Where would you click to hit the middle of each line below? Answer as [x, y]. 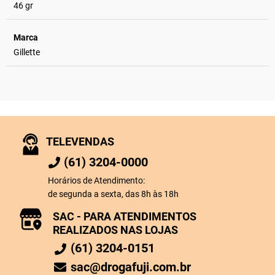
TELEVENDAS [80, 142]
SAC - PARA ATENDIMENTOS [125, 217]
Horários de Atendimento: [96, 181]
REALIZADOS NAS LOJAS [115, 230]
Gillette [27, 52]
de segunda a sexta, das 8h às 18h [113, 194]
